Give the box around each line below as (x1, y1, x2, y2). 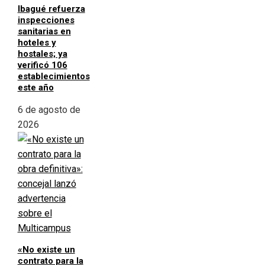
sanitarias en (17, 26, 71, 37)
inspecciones (17, 15, 75, 26)
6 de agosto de (17, 104, 80, 116)
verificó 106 (17, 60, 67, 71)
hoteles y (17, 37, 56, 49)
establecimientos (17, 71, 90, 82)
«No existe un (17, 244, 75, 256)
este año (17, 82, 54, 93)
